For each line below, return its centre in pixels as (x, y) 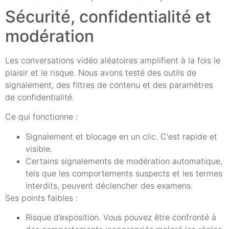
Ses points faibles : (41, 198)
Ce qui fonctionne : (41, 117)
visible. (39, 148)
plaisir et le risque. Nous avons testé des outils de (101, 73)
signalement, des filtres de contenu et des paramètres (109, 85)
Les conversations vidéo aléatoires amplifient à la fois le (113, 61)
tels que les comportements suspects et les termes (124, 173)
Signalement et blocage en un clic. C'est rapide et (121, 136)
